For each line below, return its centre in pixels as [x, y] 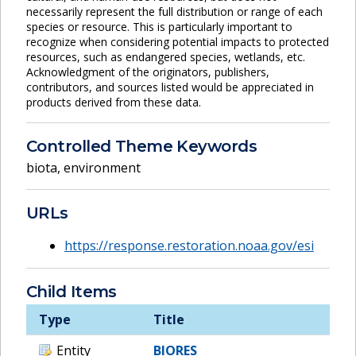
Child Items [72, 291]
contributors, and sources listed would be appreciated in [170, 87]
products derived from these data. [114, 102]
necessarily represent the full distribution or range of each [174, 11]
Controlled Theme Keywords [141, 146]
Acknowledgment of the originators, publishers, [148, 72]
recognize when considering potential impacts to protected [178, 41]
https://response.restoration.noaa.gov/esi [189, 245]
